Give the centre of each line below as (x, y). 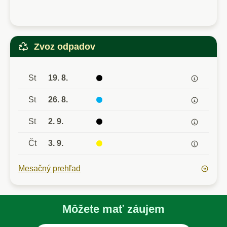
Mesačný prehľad (49, 169)
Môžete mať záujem (113, 209)
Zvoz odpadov (65, 46)
